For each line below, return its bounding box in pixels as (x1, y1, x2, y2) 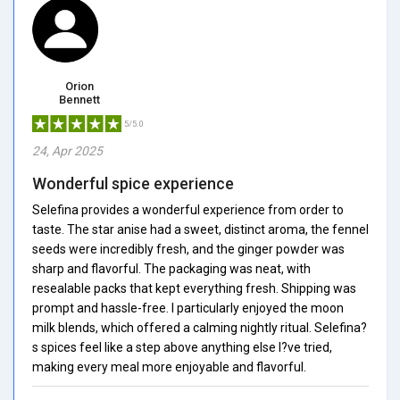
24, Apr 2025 (32, 143, 103, 158)
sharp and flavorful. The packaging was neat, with (32, 261, 311, 276)
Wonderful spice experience (32, 173, 234, 193)
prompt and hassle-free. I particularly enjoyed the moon (32, 300, 344, 315)
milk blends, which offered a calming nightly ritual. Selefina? (32, 320, 367, 335)
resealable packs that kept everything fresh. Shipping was (32, 280, 356, 296)
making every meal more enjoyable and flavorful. (32, 359, 306, 374)
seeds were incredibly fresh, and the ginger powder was (32, 241, 345, 256)
